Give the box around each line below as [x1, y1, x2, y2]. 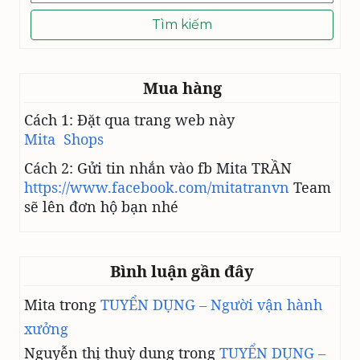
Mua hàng [142, 76, 222, 99]
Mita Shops [24, 129, 104, 149]
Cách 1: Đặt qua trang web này [24, 109, 235, 129]
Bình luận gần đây [110, 260, 254, 282]
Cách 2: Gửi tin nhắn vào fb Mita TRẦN [24, 157, 292, 178]
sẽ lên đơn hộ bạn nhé [24, 196, 178, 216]
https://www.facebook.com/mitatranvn [24, 177, 289, 197]
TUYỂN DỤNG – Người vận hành [100, 294, 322, 314]
